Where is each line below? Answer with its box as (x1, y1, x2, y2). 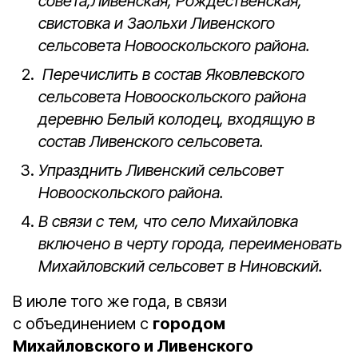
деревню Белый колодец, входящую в (38, 109, 315, 129)
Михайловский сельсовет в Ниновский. (38, 257, 323, 276)
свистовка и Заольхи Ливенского (38, 14, 275, 33)
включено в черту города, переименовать (38, 234, 342, 253)
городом (153, 314, 225, 333)
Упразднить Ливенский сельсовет (38, 161, 284, 180)
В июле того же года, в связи (13, 292, 227, 311)
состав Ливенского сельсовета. (38, 132, 264, 151)
